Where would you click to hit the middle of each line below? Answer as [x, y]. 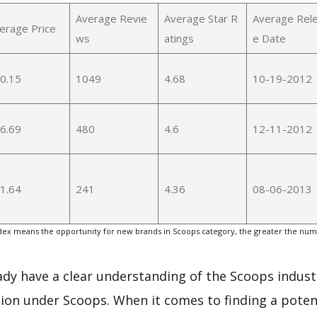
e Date [269, 38]
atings [179, 38]
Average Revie [111, 18]
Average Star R [201, 18]
